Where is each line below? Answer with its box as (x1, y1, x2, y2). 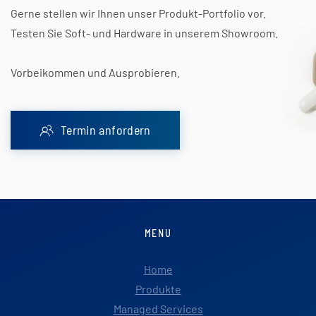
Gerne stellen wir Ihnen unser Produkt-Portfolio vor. (11, 6, 266, 20)
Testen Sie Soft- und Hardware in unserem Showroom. (11, 26, 280, 40)
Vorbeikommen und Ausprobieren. (11, 66, 180, 80)
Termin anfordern (61, 122, 151, 138)
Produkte (135, 282, 181, 296)
